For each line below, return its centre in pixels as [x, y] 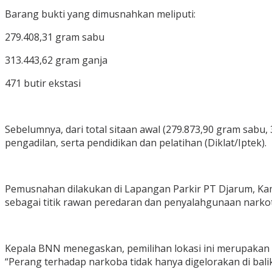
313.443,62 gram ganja [56, 60]
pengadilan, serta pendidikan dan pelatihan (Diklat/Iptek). [136, 143]
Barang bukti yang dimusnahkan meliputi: [100, 14]
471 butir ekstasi [43, 83]
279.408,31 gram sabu [55, 37]
